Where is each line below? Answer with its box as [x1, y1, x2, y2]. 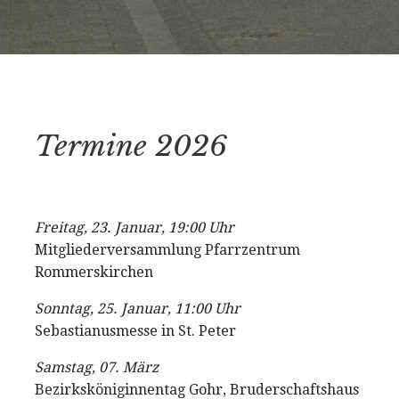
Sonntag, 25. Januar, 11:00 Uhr [35, 300, 240, 317]
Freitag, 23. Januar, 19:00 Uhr [35, 219, 234, 236]
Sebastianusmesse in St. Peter [35, 322, 236, 339]
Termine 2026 [35, 128, 227, 164]
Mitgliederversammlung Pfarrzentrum [35, 241, 300, 258]
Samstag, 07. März [35, 359, 159, 376]
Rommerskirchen [35, 264, 153, 281]
